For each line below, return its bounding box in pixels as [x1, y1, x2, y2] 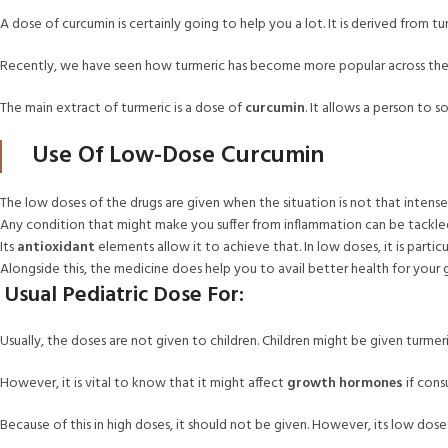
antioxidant [17, 236, 95, 259]
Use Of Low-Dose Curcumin [32, 137, 324, 175]
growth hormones [287, 372, 403, 395]
